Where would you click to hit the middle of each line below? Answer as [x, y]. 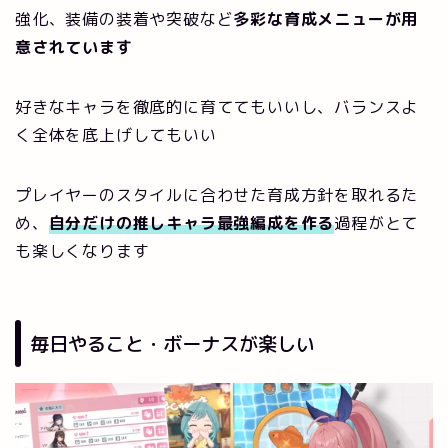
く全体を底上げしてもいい [116, 135]
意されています [74, 47]
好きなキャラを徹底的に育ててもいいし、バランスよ [217, 107]
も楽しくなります [82, 251]
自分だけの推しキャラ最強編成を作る [191, 223]
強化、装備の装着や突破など [124, 19]
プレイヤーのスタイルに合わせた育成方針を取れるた [217, 195]
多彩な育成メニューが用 [326, 19]
